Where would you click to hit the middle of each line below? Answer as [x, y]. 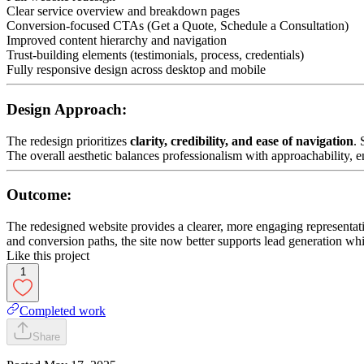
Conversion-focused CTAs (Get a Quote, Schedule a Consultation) [178, 26]
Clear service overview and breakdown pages [123, 11]
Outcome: [39, 195]
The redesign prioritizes [68, 141]
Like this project [48, 255]
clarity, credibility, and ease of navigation [242, 141]
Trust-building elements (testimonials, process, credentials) [155, 55]
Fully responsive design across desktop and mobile [136, 70]
